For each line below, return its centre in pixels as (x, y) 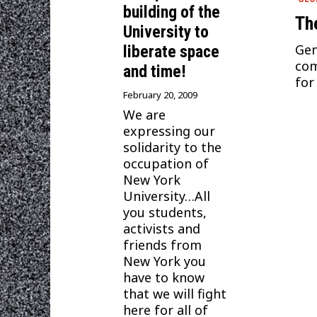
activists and (162, 228)
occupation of (166, 163)
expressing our (169, 131)
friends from (163, 244)
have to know (164, 277)
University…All (167, 196)
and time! (155, 71)
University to (166, 31)
